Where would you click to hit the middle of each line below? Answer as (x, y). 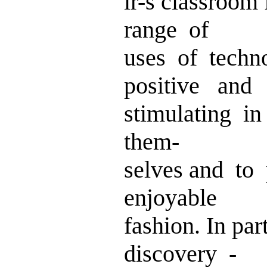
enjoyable (170, 198)
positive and (188, 86)
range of (166, 30)
